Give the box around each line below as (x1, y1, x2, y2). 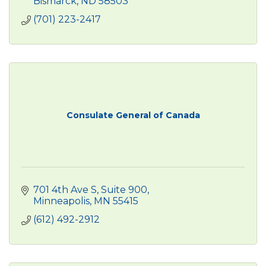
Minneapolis (33, 195, 90, 207)
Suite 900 (101, 183, 147, 195)
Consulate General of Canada (66, 109, 200, 121)
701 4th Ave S (33, 183, 97, 195)
